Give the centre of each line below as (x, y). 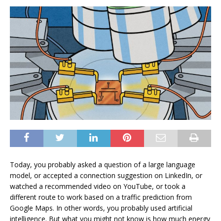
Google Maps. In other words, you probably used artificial (101, 208)
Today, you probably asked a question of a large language (103, 164)
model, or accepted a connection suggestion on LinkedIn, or (106, 175)
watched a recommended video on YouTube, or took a (98, 186)
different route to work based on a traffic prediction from (101, 197)
